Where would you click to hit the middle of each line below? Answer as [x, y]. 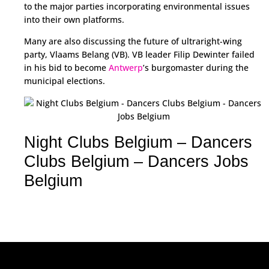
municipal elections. [65, 81]
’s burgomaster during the [196, 68]
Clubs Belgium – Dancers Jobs [136, 161]
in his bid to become [66, 68]
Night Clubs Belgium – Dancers [138, 142]
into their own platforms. [74, 19]
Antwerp [126, 68]
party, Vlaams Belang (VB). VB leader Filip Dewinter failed [139, 55]
